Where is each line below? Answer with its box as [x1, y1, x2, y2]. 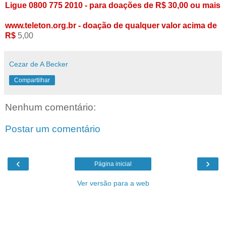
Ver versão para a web [77, 179, 149, 187]
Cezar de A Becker [9, 60, 68, 68]
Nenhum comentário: [5, 101, 96, 112]
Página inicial [94, 160, 132, 167]
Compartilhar [14, 76, 50, 84]
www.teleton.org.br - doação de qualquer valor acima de [5, 21, 217, 30]
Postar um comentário [5, 124, 100, 135]
